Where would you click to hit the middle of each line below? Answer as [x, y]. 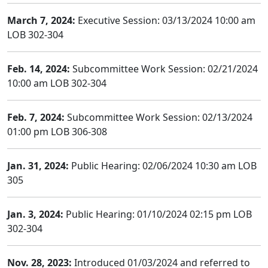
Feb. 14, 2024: [39, 69]
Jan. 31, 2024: [38, 166]
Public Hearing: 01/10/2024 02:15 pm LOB [158, 214]
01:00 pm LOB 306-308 [57, 132]
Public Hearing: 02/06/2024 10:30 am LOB [163, 166]
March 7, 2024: [41, 20]
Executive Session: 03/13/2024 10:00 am [165, 20]
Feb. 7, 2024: [36, 117]
